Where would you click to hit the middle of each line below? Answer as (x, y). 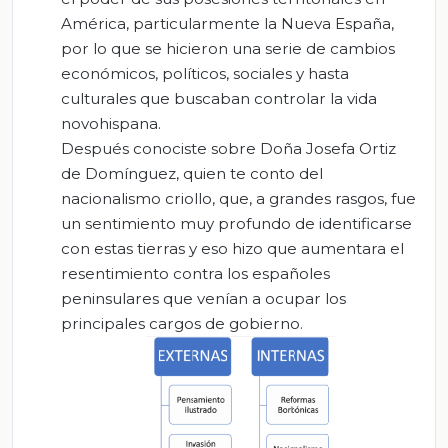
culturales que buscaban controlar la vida (219, 98)
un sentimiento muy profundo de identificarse (236, 223)
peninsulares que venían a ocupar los (203, 298)
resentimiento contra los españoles (195, 273)
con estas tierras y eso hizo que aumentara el (232, 248)
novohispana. (111, 123)
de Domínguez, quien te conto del (192, 173)
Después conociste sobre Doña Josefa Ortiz (228, 148)
